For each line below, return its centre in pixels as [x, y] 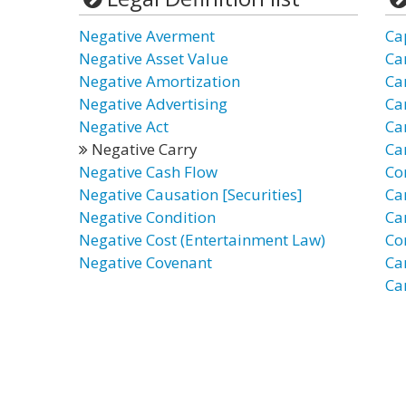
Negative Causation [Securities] [191, 194]
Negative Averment [147, 36]
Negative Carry [143, 149]
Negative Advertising [153, 104]
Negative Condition [147, 217]
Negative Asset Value [154, 58]
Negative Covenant [145, 262]
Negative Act [124, 126]
